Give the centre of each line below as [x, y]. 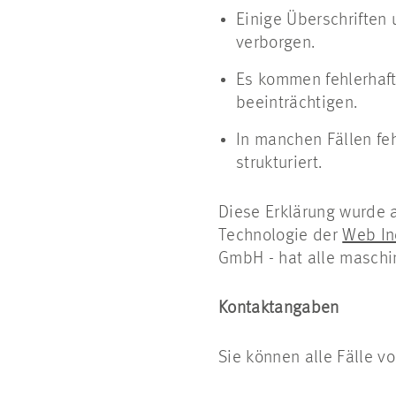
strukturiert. [279, 164]
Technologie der [281, 236]
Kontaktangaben [279, 308]
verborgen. [276, 43]
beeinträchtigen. [297, 103]
